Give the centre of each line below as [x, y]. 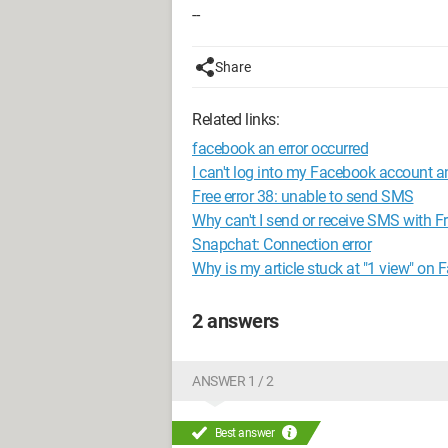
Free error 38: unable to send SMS [303, 196]
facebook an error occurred [280, 148]
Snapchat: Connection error [281, 244]
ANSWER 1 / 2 [232, 381]
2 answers [235, 321]
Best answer [244, 433]
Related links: [235, 119]
